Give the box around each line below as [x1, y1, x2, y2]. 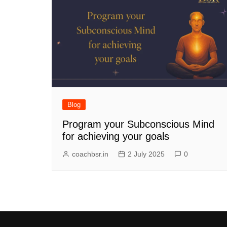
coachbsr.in [72, 149, 108, 158]
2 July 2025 [128, 149, 165, 158]
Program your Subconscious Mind [62, 118, 214, 130]
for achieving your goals [62, 130, 169, 142]
